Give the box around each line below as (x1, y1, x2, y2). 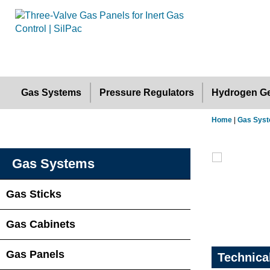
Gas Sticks (6, 188, 61, 200)
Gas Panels (6, 248, 64, 260)
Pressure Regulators (99, 87, 194, 98)
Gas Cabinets (6, 218, 75, 230)
